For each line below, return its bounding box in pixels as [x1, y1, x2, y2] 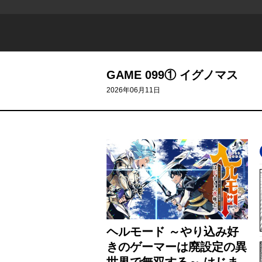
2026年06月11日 [106, 86, 160, 95]
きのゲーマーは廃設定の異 [106, 240, 247, 254]
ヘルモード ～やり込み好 [106, 225, 239, 239]
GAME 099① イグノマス [106, 68, 238, 82]
